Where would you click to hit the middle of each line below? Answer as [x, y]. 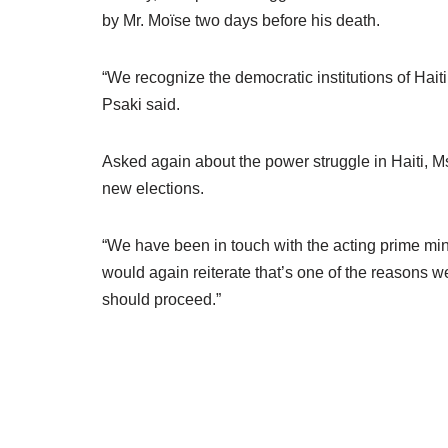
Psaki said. [141, 104]
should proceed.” [161, 299]
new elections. [153, 188]
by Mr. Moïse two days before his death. [241, 20]
